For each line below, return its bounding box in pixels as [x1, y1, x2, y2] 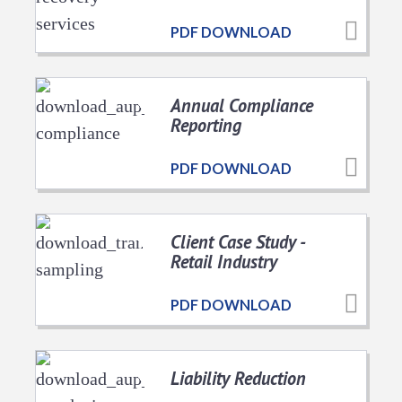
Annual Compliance [170, 92, 313, 118]
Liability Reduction [170, 365, 306, 390]
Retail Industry [170, 249, 277, 274]
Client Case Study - [170, 229, 304, 254]
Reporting [170, 112, 241, 137]
